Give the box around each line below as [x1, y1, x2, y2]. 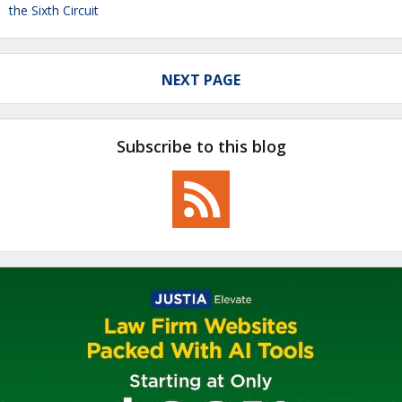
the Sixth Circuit [9, 2, 99, 19]
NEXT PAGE [162, 70, 240, 90]
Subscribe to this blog [116, 135, 286, 157]
